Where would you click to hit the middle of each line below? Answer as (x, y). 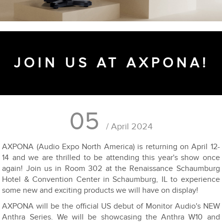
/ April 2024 (129, 127)
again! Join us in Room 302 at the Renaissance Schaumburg (111, 169)
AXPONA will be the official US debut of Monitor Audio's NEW (111, 206)
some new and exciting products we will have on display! (100, 191)
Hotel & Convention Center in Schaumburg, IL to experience (111, 180)
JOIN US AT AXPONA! (111, 63)
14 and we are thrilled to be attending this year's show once (111, 158)
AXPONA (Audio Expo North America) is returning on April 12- (111, 147)
